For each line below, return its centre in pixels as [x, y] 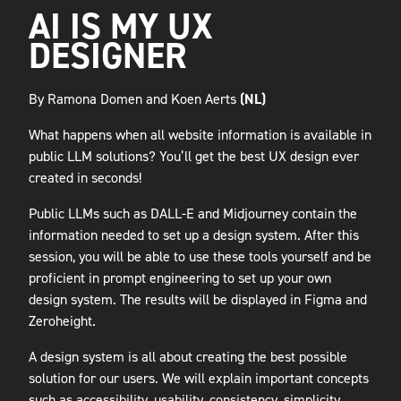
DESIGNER [108, 56]
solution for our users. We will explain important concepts [199, 379]
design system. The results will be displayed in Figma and [198, 300]
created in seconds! [85, 178]
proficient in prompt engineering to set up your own [180, 278]
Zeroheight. [62, 321]
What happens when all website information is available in [200, 135]
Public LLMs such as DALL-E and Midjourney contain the [193, 214]
